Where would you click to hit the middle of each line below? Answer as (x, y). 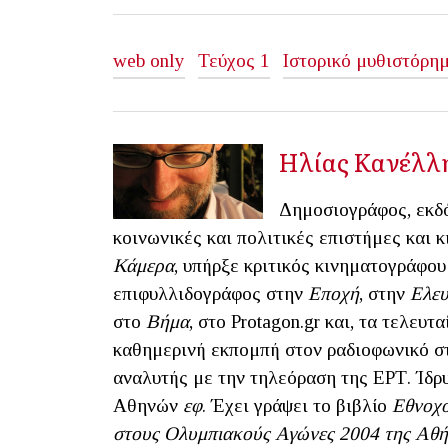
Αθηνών (148, 405)
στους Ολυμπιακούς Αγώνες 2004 (246, 433)
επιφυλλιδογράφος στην (210, 293)
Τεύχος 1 (234, 61)
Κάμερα (143, 265)
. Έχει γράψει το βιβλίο (297, 405)
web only (149, 61)
